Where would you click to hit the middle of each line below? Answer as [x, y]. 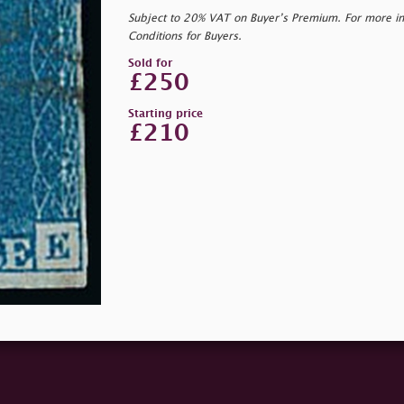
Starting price [165, 114]
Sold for [150, 63]
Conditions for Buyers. [184, 36]
